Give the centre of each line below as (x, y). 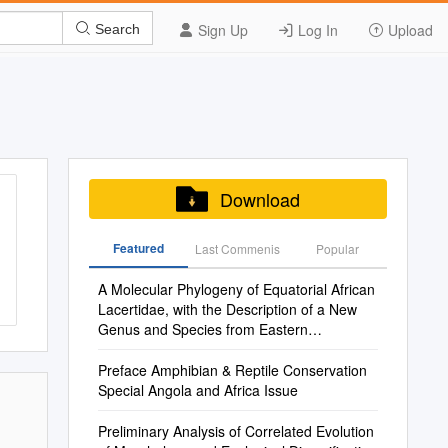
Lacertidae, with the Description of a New (227, 309)
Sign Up (221, 30)
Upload (408, 30)
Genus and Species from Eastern (202, 329)
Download (259, 199)
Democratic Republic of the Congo (206, 349)
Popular (337, 248)
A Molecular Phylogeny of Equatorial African (236, 289)
